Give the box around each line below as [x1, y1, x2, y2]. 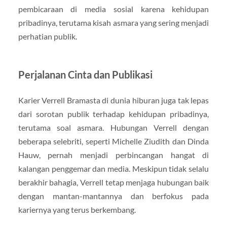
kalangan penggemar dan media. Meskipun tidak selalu [18, 164, 209, 174]
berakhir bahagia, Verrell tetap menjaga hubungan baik [18, 177, 209, 187]
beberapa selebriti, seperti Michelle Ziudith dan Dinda [18, 136, 209, 146]
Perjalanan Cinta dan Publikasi [18, 68, 153, 81]
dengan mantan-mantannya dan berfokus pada [18, 191, 209, 201]
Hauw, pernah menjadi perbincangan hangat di [18, 150, 209, 160]
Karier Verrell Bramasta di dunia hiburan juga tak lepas [18, 95, 209, 105]
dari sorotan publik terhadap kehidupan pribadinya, [18, 109, 209, 119]
